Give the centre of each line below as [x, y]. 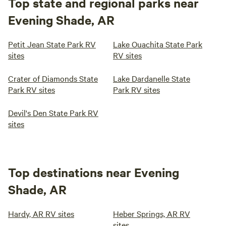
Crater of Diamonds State [53, 78]
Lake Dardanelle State [152, 78]
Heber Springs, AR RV [152, 213]
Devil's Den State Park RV [53, 112]
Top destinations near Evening [94, 172]
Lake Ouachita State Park [158, 44]
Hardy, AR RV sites [41, 213]
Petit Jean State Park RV [52, 44]
